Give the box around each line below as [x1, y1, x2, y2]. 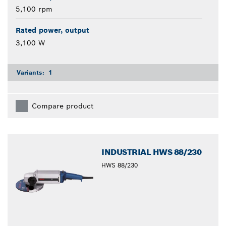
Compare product [32, 101, 93, 110]
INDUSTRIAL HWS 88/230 [101, 146, 202, 157]
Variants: [17, 68, 46, 76]
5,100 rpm [16, 4, 52, 14]
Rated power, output [16, 25, 89, 35]
